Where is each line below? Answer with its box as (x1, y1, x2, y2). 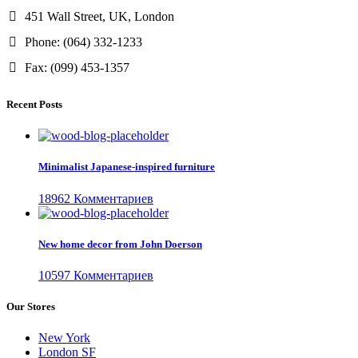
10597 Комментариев (38, 268, 153, 282)
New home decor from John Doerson (38, 237, 202, 250)
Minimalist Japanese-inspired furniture (38, 161, 215, 173)
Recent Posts (6, 98, 62, 111)
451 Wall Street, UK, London (22, 9, 174, 23)
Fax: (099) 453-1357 (22, 60, 129, 74)
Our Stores (6, 300, 55, 313)
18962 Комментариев (38, 191, 153, 205)
